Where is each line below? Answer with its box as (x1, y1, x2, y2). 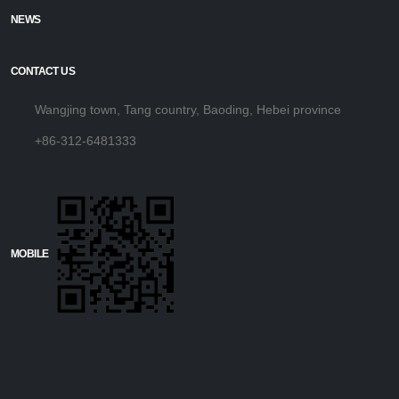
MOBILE (11, 247, 49, 259)
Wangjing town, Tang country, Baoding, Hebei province (35, 102, 341, 117)
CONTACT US (11, 64, 76, 77)
